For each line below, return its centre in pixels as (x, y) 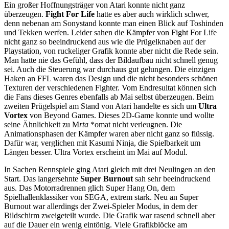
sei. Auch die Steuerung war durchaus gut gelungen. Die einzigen (110, 69)
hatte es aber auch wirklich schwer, (152, 14)
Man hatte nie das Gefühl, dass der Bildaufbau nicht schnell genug (111, 60)
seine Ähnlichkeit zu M (42, 124)
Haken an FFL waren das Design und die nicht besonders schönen (111, 78)
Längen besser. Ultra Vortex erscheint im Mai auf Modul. (96, 152)
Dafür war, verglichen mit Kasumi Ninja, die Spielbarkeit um (102, 143)
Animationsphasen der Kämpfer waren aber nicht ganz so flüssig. (109, 133)
